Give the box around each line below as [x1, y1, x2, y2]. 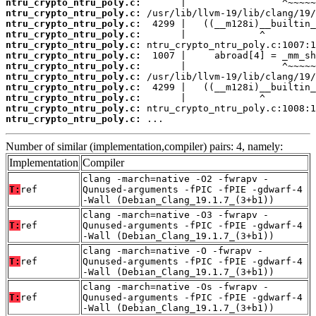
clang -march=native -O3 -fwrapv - [83, 209, 269, 221]
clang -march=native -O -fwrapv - [83, 245, 263, 257]
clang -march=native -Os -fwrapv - [83, 281, 269, 293]
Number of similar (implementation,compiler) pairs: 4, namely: [6, 140, 283, 153]
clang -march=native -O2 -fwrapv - [83, 174, 269, 185]
